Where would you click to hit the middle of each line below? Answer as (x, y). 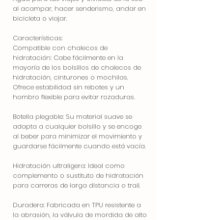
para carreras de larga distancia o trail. (77, 185)
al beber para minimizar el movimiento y (77, 136)
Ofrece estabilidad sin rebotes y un (69, 87)
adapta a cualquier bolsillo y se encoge (77, 126)
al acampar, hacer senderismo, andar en (79, 8)
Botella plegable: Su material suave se (72, 116)
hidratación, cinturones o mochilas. (70, 77)
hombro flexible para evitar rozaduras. (74, 97)
